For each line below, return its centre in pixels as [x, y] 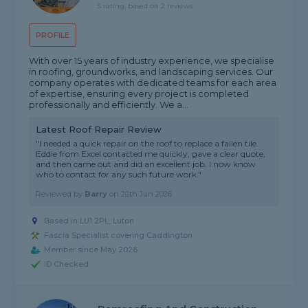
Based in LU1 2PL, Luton [89, 221]
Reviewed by [60, 194]
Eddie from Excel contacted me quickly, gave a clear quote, [151, 154]
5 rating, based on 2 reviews [145, 6]
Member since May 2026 [91, 250]
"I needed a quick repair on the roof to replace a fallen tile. [147, 144]
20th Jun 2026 [147, 194]
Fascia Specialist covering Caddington [119, 235]
